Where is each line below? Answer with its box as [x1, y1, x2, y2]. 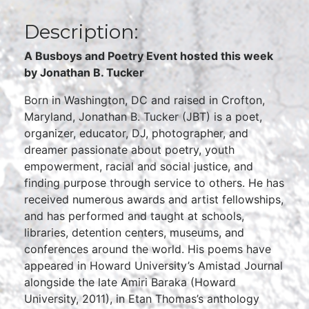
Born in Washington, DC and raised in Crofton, [24, 93, 265, 107]
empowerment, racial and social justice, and [24, 159, 253, 173]
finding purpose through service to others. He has [24, 176, 284, 190]
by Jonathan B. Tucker [24, 66, 144, 79]
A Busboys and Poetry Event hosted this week [24, 49, 273, 63]
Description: [24, 20, 138, 43]
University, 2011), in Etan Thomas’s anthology [24, 292, 259, 306]
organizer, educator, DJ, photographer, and [24, 126, 248, 140]
